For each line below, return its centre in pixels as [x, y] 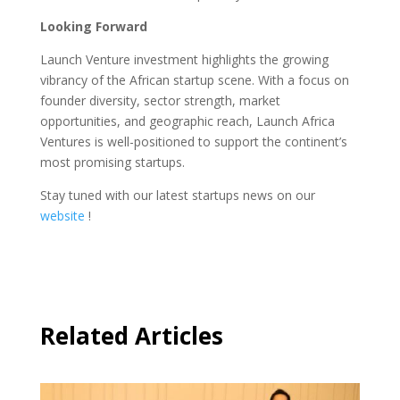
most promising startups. [112, 162]
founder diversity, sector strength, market [160, 100]
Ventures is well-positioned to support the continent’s [193, 141]
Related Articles [131, 335]
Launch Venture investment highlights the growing [184, 59]
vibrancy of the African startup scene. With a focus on [194, 79]
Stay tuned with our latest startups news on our [177, 195]
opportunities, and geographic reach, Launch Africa [187, 121]
